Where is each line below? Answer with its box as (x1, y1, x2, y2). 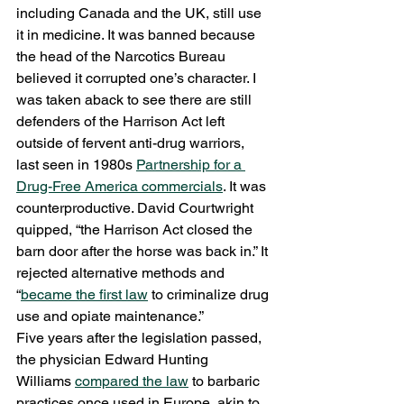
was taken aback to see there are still (16, 90, 255, 108)
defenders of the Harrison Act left (16, 112, 228, 130)
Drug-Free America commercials (16, 177, 223, 195)
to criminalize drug (148, 285, 272, 303)
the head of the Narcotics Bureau (16, 47, 229, 65)
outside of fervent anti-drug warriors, (16, 133, 248, 151)
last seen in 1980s (16, 155, 136, 173)
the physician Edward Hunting (16, 350, 212, 368)
